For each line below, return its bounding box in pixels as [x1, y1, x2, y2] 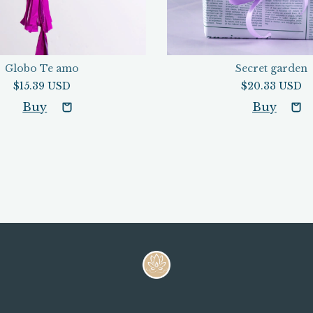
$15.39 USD [13, 79, 71, 92]
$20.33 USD [240, 79, 302, 92]
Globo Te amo [4, 61, 79, 75]
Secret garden [235, 61, 307, 75]
